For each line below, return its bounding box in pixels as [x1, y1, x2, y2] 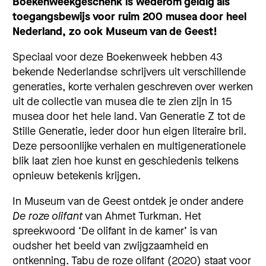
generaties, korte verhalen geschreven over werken [12, 79, 253, 94]
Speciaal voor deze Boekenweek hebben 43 [12, 49, 223, 64]
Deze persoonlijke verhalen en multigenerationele [12, 138, 246, 153]
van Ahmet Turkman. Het [83, 209, 201, 223]
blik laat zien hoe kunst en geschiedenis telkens [12, 153, 239, 168]
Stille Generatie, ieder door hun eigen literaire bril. [12, 123, 246, 138]
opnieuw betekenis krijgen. [12, 168, 141, 183]
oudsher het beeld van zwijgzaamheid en [12, 239, 208, 253]
